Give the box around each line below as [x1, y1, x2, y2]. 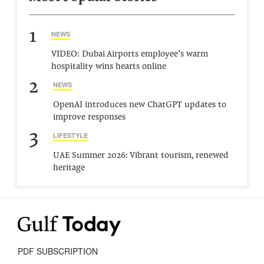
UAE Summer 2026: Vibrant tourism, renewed [53, 151, 229, 160]
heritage [53, 164, 85, 173]
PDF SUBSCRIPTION [18, 245, 98, 258]
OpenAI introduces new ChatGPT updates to [53, 101, 226, 110]
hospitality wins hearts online [51, 62, 166, 71]
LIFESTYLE [53, 131, 88, 140]
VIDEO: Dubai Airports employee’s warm [51, 50, 208, 59]
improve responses [53, 113, 126, 122]
